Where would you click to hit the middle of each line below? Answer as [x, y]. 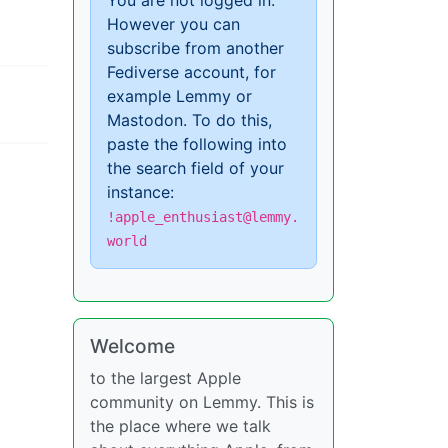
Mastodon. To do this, [189, 120]
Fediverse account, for [191, 72]
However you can [173, 24]
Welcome [132, 346]
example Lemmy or [179, 96]
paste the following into [197, 144]
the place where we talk [180, 426]
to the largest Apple [165, 378]
